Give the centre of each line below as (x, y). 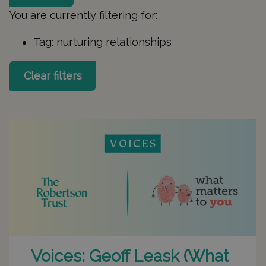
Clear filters (53, 76)
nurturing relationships (114, 42)
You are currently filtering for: (83, 15)
